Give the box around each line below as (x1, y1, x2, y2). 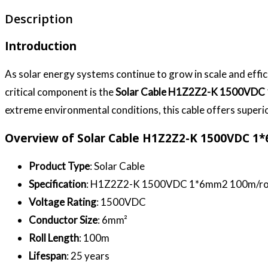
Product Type (29, 160, 90, 173)
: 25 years (66, 249, 109, 263)
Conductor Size (29, 214, 98, 227)
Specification (29, 178, 86, 191)
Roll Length (29, 232, 79, 245)
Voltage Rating (29, 196, 96, 209)
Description (5, 11, 73, 28)
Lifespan (29, 249, 66, 263)
